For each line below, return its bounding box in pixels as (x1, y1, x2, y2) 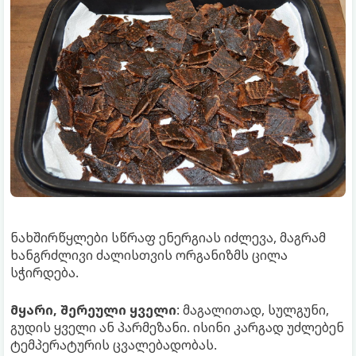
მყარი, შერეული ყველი (10, 301, 176, 319)
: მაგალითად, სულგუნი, (176, 301, 329, 319)
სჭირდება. (10, 264, 79, 282)
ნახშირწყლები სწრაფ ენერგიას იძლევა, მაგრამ (10, 229, 326, 247)
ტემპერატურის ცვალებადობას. (10, 336, 217, 354)
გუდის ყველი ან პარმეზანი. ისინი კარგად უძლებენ (10, 319, 344, 337)
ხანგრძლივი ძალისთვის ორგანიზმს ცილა (10, 246, 288, 265)
